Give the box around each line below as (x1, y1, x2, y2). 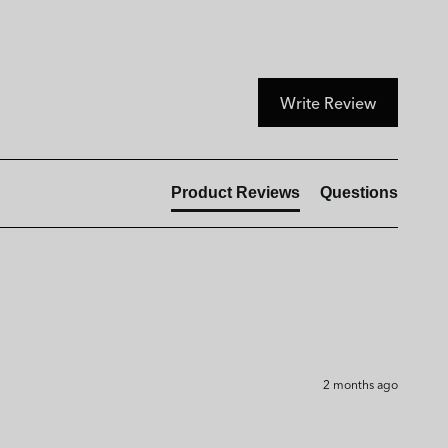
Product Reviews (171, 183, 300, 201)
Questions (320, 183, 398, 201)
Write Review (280, 91, 376, 115)
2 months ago (323, 374, 398, 393)
